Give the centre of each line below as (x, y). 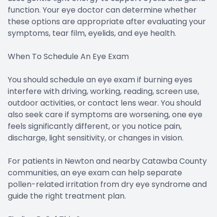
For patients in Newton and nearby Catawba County (107, 161)
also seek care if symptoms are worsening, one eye (105, 114)
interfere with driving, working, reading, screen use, (103, 91)
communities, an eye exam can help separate (95, 172)
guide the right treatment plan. (67, 196)
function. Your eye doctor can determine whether (102, 10)
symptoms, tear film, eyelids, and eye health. (92, 33)
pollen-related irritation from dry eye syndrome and (107, 184)
